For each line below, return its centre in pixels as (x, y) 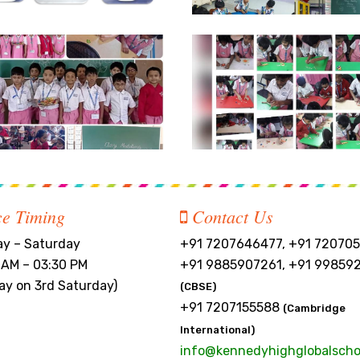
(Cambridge (314, 308)
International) (217, 329)
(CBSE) (198, 286)
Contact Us (230, 216)
